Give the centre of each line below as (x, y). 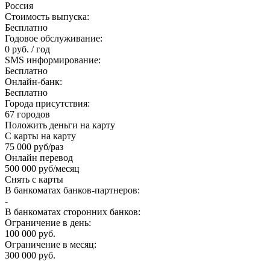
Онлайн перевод (39, 158)
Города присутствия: (47, 104)
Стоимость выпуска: (47, 17)
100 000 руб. (30, 234)
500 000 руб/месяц (42, 169)
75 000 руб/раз (34, 147)
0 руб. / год (27, 49)
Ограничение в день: (48, 223)
